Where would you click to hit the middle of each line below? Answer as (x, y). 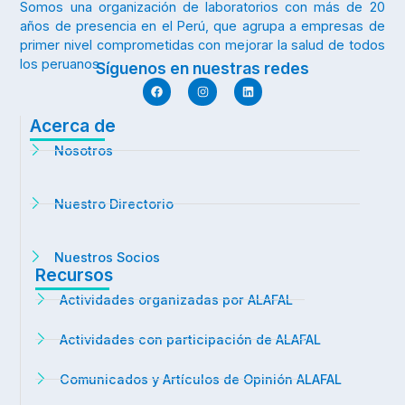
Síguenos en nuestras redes (202, 69)
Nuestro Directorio (113, 204)
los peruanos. (61, 64)
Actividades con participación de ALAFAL (190, 340)
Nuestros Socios (107, 258)
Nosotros (83, 151)
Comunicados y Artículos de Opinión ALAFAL (200, 380)
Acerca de (73, 126)
